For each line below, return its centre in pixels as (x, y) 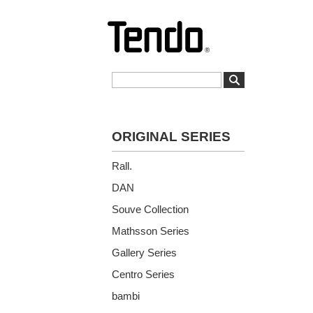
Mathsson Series (151, 231)
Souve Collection (150, 209)
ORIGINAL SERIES (171, 137)
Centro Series (143, 274)
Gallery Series (144, 253)
